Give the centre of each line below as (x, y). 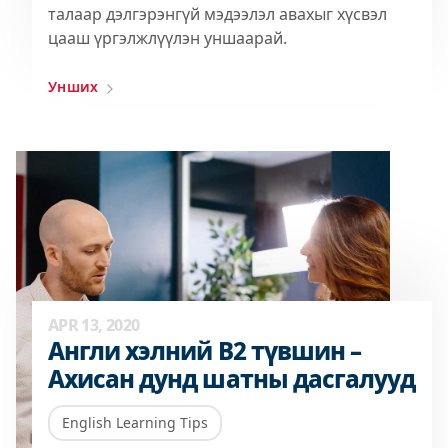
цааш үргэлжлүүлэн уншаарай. (169, 37)
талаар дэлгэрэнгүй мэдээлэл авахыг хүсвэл (217, 13)
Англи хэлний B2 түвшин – (204, 350)
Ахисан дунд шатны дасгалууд (232, 378)
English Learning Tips (135, 422)
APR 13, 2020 (94, 324)
